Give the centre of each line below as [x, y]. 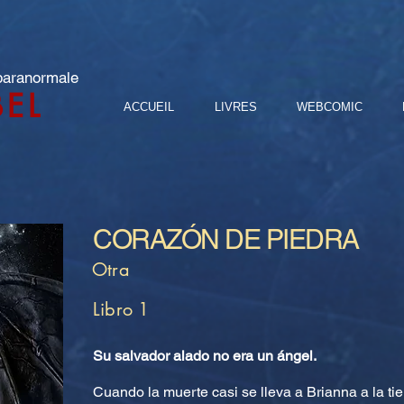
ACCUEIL [149, 107]
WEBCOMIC [330, 107]
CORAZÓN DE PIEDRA [226, 239]
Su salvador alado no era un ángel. [205, 356]
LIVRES [236, 107]
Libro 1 [121, 309]
